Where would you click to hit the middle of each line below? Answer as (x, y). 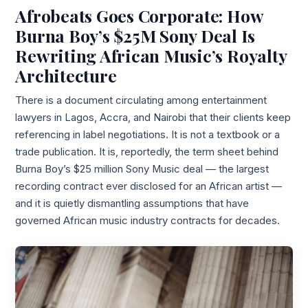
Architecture (66, 75)
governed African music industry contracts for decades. (148, 220)
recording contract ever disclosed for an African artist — (149, 186)
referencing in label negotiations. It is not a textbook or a (148, 134)
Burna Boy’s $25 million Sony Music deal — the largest (142, 169)
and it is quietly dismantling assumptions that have (132, 203)
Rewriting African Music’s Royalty (151, 55)
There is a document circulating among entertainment (141, 100)
